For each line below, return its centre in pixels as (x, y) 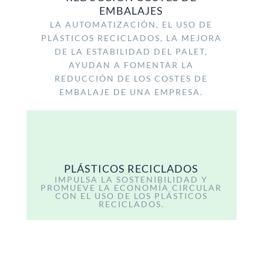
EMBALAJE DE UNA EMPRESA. (131, 92)
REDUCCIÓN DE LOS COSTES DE (131, 79)
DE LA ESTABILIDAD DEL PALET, (131, 52)
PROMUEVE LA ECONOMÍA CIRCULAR (131, 187)
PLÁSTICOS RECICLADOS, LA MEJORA (131, 38)
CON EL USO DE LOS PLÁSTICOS (131, 195)
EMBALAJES (131, 11)
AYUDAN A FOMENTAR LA (131, 65)
